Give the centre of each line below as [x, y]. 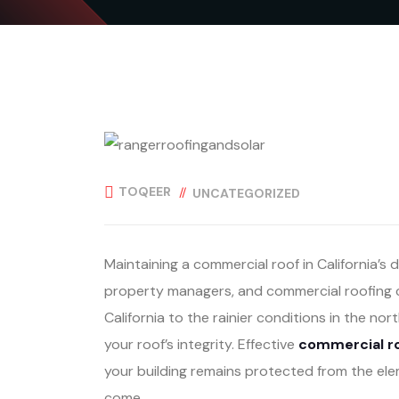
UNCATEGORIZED [246, 193]
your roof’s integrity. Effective [201, 345]
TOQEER [145, 191]
